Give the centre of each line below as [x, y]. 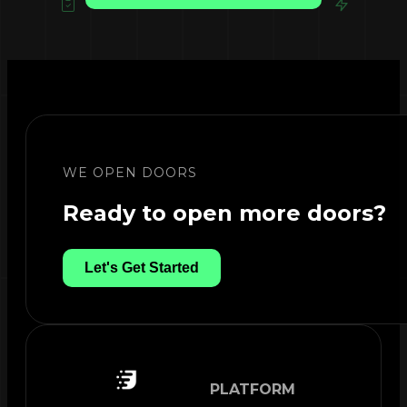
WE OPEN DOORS [130, 172]
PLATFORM [253, 390]
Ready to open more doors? [224, 213]
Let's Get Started [142, 267]
